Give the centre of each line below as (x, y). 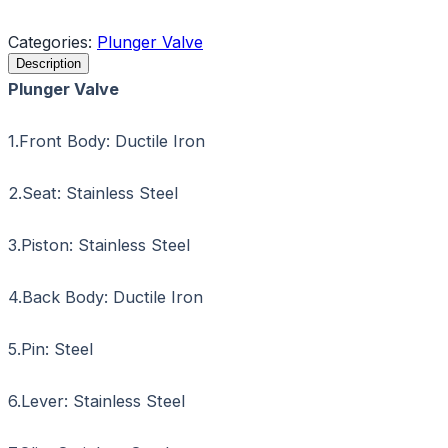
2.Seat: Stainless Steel (93, 192)
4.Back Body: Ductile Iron (105, 296)
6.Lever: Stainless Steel (96, 401)
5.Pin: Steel (50, 348)
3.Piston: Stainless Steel (99, 244)
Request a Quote (93, 11)
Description (48, 63)
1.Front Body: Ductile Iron (106, 140)
